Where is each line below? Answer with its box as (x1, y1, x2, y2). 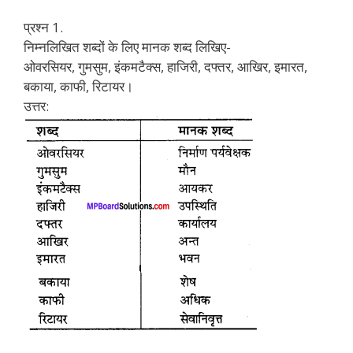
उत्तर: (24, 96, 49, 115)
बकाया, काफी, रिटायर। (24, 76, 133, 95)
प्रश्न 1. (24, 17, 63, 36)
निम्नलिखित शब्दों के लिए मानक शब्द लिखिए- (24, 37, 231, 56)
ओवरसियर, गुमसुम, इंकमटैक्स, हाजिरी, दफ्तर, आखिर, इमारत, (24, 57, 307, 76)
